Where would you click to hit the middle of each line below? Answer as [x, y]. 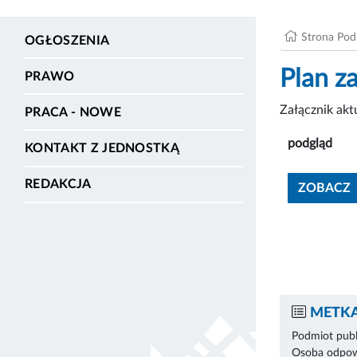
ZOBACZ [324, 188]
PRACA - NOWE [73, 112]
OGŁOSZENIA [67, 40]
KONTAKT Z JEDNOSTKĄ [102, 149]
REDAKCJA [58, 184]
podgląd [310, 143]
